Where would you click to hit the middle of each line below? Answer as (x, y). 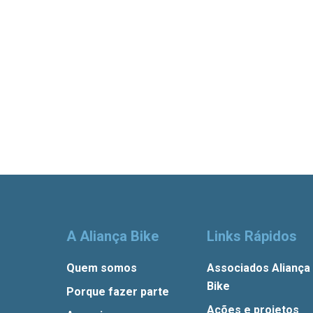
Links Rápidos (252, 236)
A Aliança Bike (113, 236)
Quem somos (102, 268)
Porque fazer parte (118, 291)
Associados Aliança (258, 268)
